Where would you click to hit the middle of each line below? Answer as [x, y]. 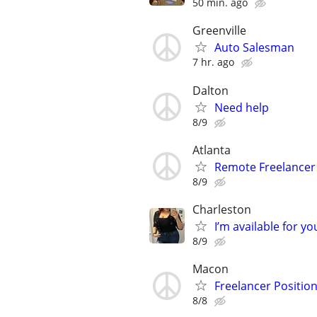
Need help [242, 107]
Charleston [222, 209]
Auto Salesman [254, 48]
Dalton [211, 90]
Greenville [219, 31]
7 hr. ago [213, 62]
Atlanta [212, 150]
